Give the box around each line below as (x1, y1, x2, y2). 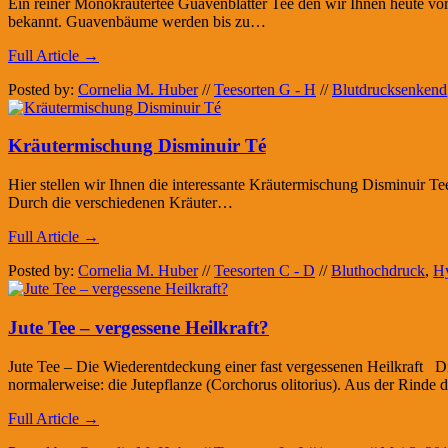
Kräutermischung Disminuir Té (8, 135, 266, 157)
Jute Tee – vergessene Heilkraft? (8, 316, 269, 338)
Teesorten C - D (214, 262, 315, 280)
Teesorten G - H (214, 80, 316, 98)
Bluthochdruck (331, 262, 425, 280)
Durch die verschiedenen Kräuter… (8, 194, 233, 212)
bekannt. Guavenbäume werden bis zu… (8, 12, 266, 30)
